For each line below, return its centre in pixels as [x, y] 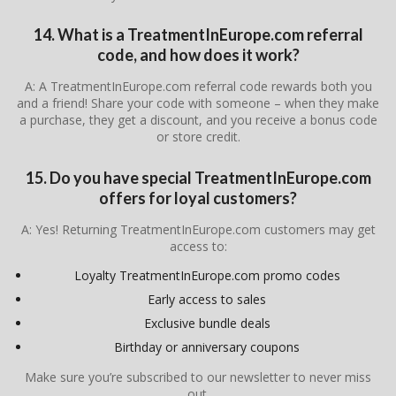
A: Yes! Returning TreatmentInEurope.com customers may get [198, 229]
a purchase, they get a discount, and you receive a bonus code [198, 120]
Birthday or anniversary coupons [207, 346]
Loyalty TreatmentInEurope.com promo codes [207, 275]
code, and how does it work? [198, 55]
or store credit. [198, 137]
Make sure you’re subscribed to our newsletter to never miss [198, 377]
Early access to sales [207, 299]
